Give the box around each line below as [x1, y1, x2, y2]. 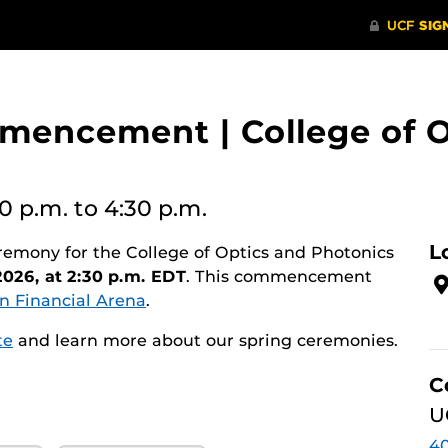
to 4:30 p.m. [74, 194, 207, 222]
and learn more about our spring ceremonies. [18, 331, 398, 350]
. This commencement [186, 267, 372, 286]
